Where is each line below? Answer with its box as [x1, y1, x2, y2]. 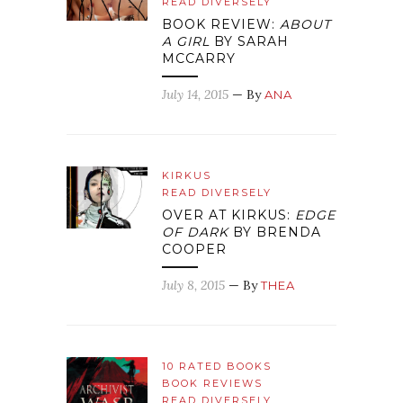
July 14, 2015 [162, 86, 228, 103]
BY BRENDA [228, 224, 321, 241]
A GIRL [162, 33, 210, 50]
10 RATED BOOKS [162, 360, 272, 373]
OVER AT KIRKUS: [162, 207, 295, 224]
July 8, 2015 [162, 277, 225, 294]
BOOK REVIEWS [162, 377, 263, 390]
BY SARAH [210, 33, 289, 50]
